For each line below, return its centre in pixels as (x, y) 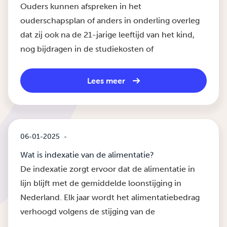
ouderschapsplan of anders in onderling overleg (110, 21)
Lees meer (106, 81)
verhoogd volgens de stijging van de (88, 212)
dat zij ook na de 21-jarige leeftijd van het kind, (107, 35)
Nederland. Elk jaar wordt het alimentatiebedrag (110, 197)
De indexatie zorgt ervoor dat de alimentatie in (108, 169)
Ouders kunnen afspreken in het (81, 6)
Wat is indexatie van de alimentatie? (87, 155)
